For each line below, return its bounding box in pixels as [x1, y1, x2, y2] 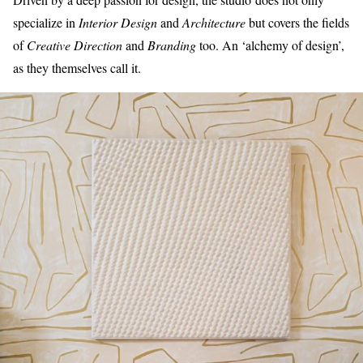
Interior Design [79, 14, 157, 32]
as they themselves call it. [13, 59, 141, 77]
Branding [147, 36, 196, 54]
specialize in [13, 14, 79, 32]
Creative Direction [27, 36, 122, 54]
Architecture [182, 14, 246, 32]
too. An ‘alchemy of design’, [196, 36, 344, 54]
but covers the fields [246, 14, 349, 32]
